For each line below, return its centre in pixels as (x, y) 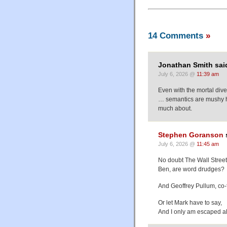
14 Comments (177, 35)
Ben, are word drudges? (191, 169)
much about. (175, 109)
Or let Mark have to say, (190, 202)
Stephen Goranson (191, 135)
